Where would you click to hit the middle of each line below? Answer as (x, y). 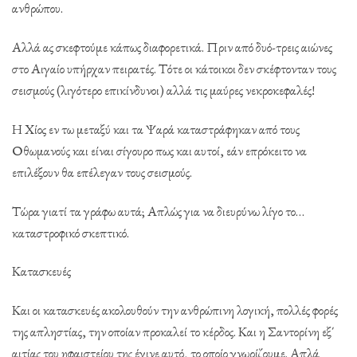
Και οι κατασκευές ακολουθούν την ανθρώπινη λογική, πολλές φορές (175, 310)
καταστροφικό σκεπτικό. (71, 232)
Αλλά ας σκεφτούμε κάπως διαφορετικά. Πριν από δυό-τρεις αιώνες (172, 47)
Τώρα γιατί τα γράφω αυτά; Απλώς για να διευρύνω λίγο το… (158, 210)
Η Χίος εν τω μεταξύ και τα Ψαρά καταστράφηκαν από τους (156, 128)
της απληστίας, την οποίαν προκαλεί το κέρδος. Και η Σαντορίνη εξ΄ (173, 331)
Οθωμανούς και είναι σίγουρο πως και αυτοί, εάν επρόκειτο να (159, 150)
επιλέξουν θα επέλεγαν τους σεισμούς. (102, 171)
